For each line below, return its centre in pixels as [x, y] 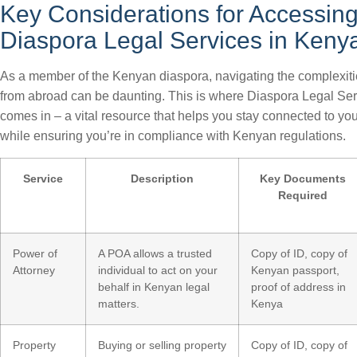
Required [302, 195]
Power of [35, 253]
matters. [119, 304]
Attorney [34, 270]
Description [162, 178]
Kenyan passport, [295, 270]
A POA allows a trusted [155, 253]
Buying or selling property [162, 345]
